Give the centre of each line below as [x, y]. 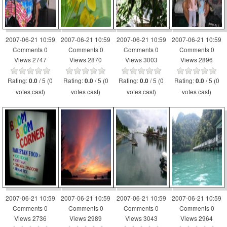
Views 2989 [86, 218]
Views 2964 [197, 218]
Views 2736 [30, 218]
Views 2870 [86, 60]
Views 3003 [141, 60]
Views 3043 [141, 218]
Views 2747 [30, 60]
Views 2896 [197, 60]
